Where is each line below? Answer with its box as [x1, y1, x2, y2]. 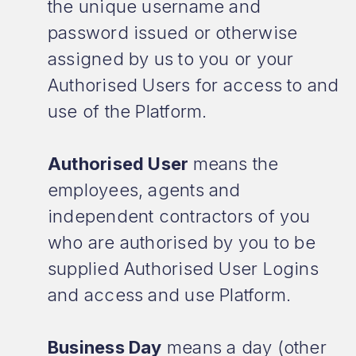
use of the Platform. [48, 101, 207, 122]
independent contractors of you [48, 206, 311, 226]
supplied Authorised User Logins [48, 258, 319, 279]
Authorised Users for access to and [48, 75, 339, 95]
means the [192, 153, 279, 174]
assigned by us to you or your [48, 48, 294, 69]
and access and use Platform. [48, 284, 301, 305]
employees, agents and [48, 180, 241, 200]
